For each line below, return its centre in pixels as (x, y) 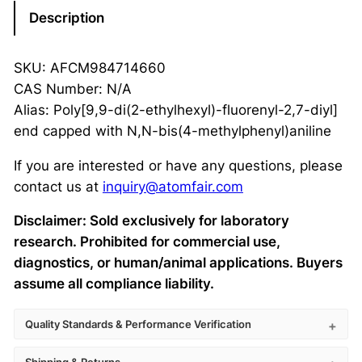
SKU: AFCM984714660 (89, 67)
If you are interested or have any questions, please (178, 165)
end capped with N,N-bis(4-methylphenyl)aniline (172, 130)
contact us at (58, 186)
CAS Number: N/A (72, 88)
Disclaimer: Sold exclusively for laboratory (151, 221)
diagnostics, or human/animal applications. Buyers (178, 263)
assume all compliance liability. (114, 284)
